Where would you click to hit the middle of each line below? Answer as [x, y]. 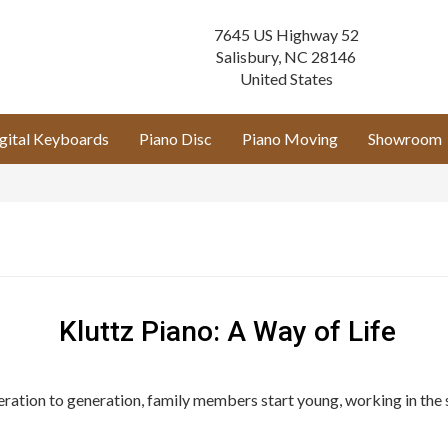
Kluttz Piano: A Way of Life [224, 331]
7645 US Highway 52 [286, 34]
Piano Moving [290, 138]
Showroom [405, 138]
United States [286, 78]
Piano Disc [175, 138]
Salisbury [247, 56]
